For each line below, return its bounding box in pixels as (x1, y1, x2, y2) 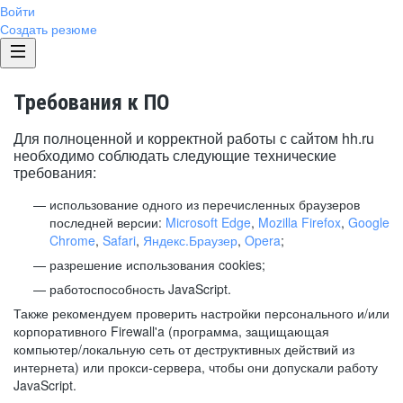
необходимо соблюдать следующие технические (13, 145, 336, 166)
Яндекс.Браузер (143, 231, 237, 249)
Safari (103, 231, 136, 249)
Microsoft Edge (166, 213, 251, 231)
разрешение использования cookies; (49, 255, 265, 273)
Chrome (49, 231, 95, 249)
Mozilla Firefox (258, 213, 341, 231)
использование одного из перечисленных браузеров (49, 195, 360, 213)
